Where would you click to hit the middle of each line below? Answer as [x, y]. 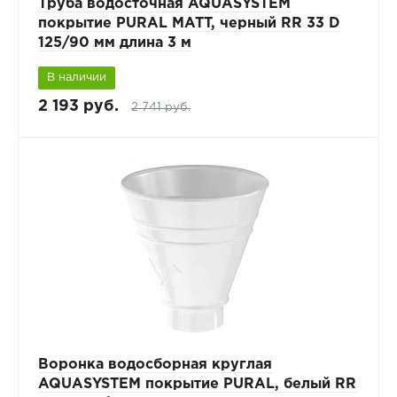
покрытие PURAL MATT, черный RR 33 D [189, 23]
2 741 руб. [160, 107]
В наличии [76, 77]
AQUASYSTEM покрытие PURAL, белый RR [197, 384]
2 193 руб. [78, 106]
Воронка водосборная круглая [155, 364]
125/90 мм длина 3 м [114, 43]
